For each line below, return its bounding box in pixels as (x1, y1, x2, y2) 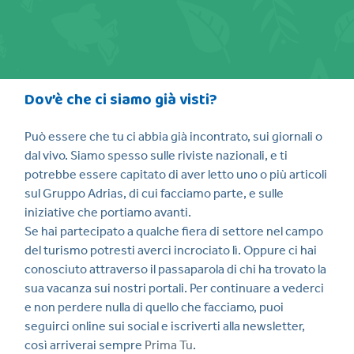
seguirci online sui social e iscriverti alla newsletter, (24, 318, 305, 334)
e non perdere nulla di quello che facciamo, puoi (24, 299, 284, 315)
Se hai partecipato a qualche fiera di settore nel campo (24, 224, 323, 239)
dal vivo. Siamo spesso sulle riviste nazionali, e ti (24, 148, 288, 164)
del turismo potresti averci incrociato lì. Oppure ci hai (24, 243, 317, 258)
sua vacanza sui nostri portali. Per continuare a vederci (24, 281, 324, 296)
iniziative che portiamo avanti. (24, 205, 191, 220)
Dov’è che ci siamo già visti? (24, 88, 217, 113)
